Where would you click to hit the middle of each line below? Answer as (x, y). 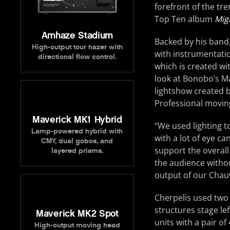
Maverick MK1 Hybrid (77, 119)
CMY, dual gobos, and (77, 141)
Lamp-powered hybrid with (77, 131)
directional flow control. (77, 56)
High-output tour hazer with (77, 47)
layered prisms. (77, 150)
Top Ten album (184, 19)
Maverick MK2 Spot (77, 213)
